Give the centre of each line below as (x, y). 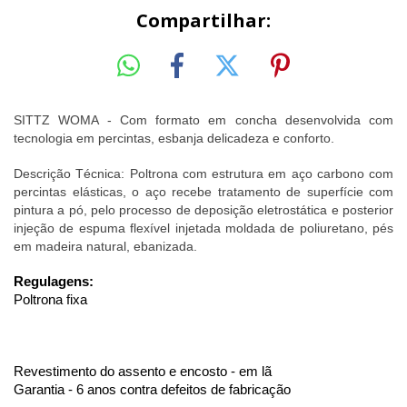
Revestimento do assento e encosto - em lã (144, 372)
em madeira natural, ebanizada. (107, 247)
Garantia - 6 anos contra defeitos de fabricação (154, 390)
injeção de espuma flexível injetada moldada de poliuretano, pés (203, 228)
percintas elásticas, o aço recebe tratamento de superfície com (203, 192)
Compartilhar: (203, 20)
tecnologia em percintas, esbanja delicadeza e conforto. (174, 139)
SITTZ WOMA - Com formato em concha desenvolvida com (203, 120)
